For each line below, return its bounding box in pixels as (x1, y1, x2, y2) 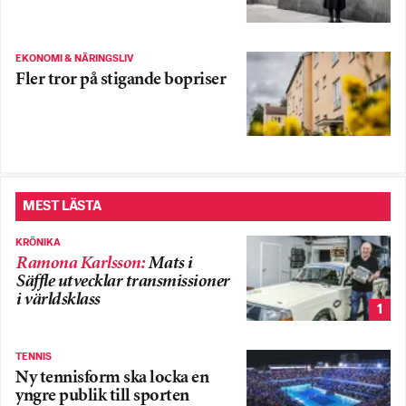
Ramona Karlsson (15, 256, 140, 274)
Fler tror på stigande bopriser (15, 71, 226, 89)
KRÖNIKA (15, 237, 61, 249)
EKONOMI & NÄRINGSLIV (15, 53, 134, 64)
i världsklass (15, 292, 100, 310)
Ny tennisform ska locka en (15, 369, 208, 387)
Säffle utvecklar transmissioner (15, 274, 229, 292)
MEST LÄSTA (23, 199, 101, 214)
